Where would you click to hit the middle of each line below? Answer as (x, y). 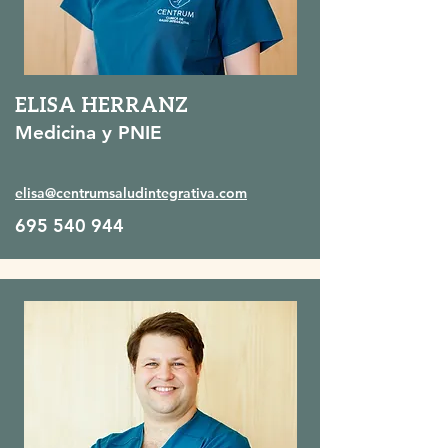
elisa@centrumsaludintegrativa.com (131, 193)
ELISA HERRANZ (101, 104)
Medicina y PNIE (88, 132)
